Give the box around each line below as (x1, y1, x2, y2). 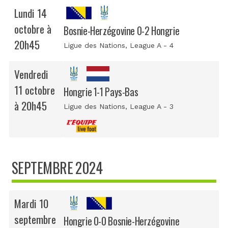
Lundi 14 (14, 5, 47, 21)
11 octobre (14, 82, 55, 98)
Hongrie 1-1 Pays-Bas (64, 84, 138, 100)
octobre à (14, 21, 51, 37)
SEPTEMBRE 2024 (12, 157, 103, 179)
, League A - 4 (125, 41, 174, 50)
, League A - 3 (125, 102, 174, 111)
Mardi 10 (14, 195, 48, 212)
